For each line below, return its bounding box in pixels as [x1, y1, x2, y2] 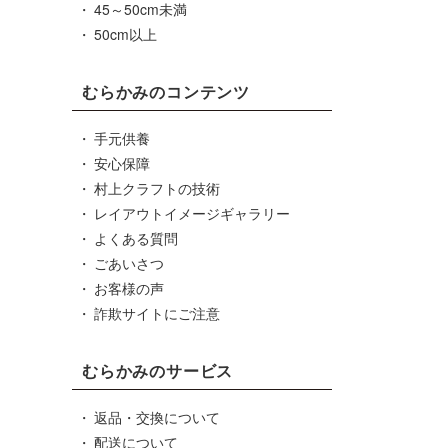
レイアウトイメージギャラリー [93, 203, 290, 223]
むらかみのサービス [82, 359, 234, 382]
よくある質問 [93, 228, 178, 248]
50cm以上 [93, 24, 157, 44]
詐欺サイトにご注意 [93, 303, 220, 323]
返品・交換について [93, 407, 220, 427]
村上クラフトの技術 [93, 178, 220, 198]
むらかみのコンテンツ [82, 80, 250, 103]
